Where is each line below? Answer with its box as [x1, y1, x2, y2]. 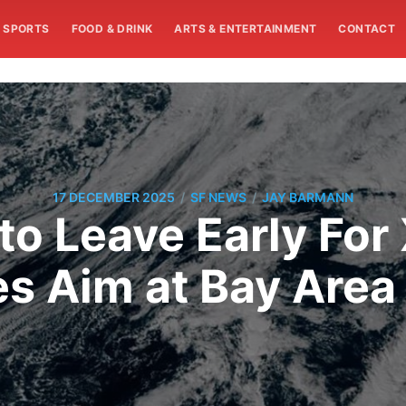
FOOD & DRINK [71, 22, 153, 35]
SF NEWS [190, 189, 246, 206]
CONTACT [338, 22, 396, 35]
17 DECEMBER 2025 [53, 189, 175, 206]
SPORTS [3, 22, 50, 35]
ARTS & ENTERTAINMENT [174, 22, 317, 35]
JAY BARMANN [262, 189, 353, 206]
